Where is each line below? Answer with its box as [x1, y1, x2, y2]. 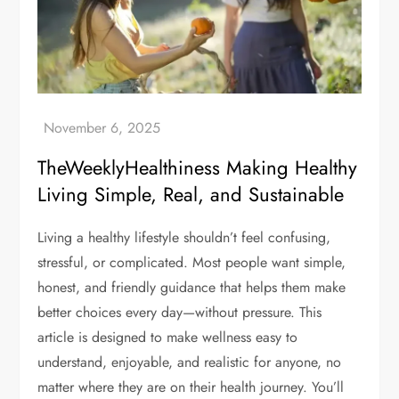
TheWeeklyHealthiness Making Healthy [37, 153, 358, 183]
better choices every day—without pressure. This [37, 302, 322, 323]
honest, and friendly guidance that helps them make [37, 277, 346, 298]
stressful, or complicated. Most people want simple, [37, 252, 346, 273]
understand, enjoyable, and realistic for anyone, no [37, 352, 342, 373]
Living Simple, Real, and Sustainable [37, 180, 345, 209]
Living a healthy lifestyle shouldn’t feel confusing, [37, 227, 331, 248]
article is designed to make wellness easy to [37, 327, 298, 348]
